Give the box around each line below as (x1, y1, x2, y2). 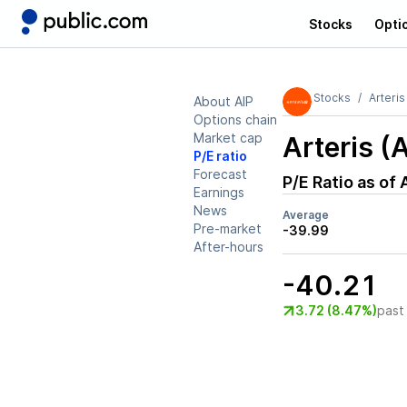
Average (283, 208, 329, 222)
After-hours (194, 239, 263, 254)
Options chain (194, 112, 277, 127)
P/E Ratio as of (283, 173, 400, 192)
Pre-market (194, 221, 262, 236)
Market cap (194, 130, 263, 145)
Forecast (194, 166, 247, 182)
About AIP (194, 94, 253, 109)
